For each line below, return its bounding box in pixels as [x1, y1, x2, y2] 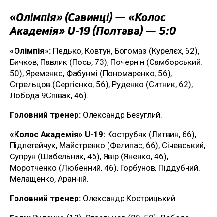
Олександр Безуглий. [81, 110, 162, 120]
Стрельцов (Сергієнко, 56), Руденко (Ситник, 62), [10, 79, 193, 90]
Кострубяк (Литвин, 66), [105, 129, 196, 139]
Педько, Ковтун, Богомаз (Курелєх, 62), [51, 46, 199, 56]
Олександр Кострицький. [83, 193, 177, 203]
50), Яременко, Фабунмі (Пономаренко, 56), [10, 68, 172, 78]
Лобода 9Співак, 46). [10, 91, 89, 101]
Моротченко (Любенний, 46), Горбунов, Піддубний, [10, 163, 200, 173]
